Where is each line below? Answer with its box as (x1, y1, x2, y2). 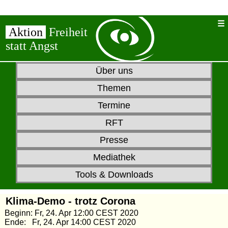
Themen (97, 82, 131, 93)
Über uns (95, 65, 133, 76)
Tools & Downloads (75, 169, 153, 180)
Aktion (5, 25, 46, 39)
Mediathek (93, 152, 135, 162)
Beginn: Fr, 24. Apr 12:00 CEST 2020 (4, 208, 138, 217)
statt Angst (5, 39, 58, 52)
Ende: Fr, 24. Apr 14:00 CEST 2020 (4, 217, 136, 226)
